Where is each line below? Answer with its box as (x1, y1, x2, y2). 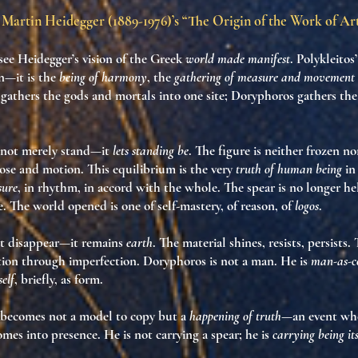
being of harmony (59, 69, 147, 86)
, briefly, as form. (14, 271, 103, 288)
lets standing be (113, 142, 189, 159)
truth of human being (236, 161, 342, 177)
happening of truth (189, 308, 281, 324)
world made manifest (185, 50, 290, 67)
